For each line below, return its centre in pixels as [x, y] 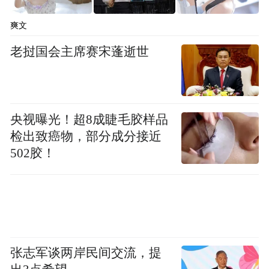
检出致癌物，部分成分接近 [86, 136]
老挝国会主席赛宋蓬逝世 [80, 51]
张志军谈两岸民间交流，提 [86, 253]
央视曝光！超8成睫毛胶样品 [89, 119]
